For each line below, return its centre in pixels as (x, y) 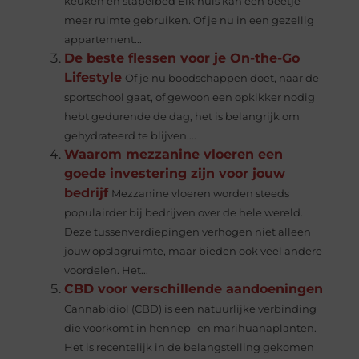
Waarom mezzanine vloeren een (174, 154)
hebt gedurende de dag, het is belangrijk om (182, 116)
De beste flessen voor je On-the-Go (182, 58)
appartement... (103, 39)
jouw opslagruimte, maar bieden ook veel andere (194, 251)
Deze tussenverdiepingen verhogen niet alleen (188, 232)
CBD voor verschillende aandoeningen (194, 288)
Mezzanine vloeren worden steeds (201, 193)
